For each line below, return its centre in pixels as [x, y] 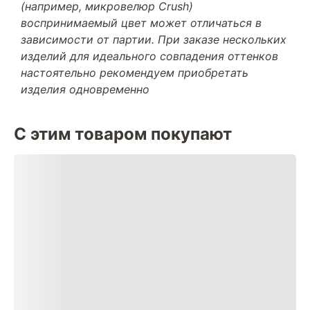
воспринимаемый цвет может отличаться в [141, 23]
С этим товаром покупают [123, 134]
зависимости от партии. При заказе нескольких [154, 39]
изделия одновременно [85, 89]
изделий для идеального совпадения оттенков [149, 56]
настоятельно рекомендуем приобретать [135, 73]
